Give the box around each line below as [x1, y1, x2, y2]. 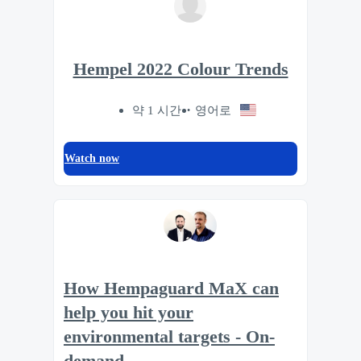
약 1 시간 [132, 103, 182, 118]
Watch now [64, 152, 119, 165]
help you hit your [64, 303, 193, 323]
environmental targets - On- [64, 327, 275, 347]
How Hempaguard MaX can [64, 279, 279, 299]
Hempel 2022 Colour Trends [73, 59, 288, 79]
